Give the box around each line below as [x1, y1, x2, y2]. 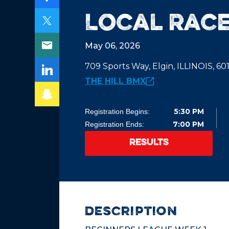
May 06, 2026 [85, 41, 140, 51]
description [85, 205, 177, 219]
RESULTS [129, 138, 169, 148]
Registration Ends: [85, 120, 144, 128]
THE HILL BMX [85, 76, 146, 86]
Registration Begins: [85, 107, 150, 116]
